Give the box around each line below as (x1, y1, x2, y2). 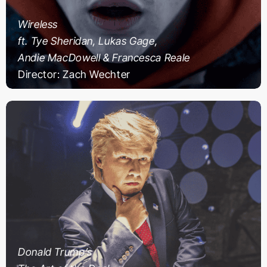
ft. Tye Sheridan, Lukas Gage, (18, 35, 158, 47)
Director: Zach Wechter (18, 68, 131, 80)
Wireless (18, 18, 58, 30)
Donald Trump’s (18, 246, 92, 258)
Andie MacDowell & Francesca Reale (18, 51, 190, 64)
